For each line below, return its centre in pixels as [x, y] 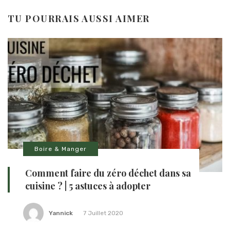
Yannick [61, 213]
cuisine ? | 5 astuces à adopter [88, 186]
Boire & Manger [61, 149]
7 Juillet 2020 [103, 213]
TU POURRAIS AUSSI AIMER [79, 18]
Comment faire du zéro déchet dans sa [108, 173]
